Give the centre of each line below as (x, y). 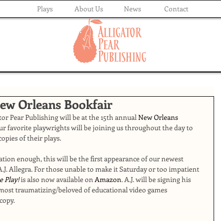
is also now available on (57, 179)
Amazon (108, 179)
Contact (176, 9)
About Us (89, 9)
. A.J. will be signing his (157, 179)
